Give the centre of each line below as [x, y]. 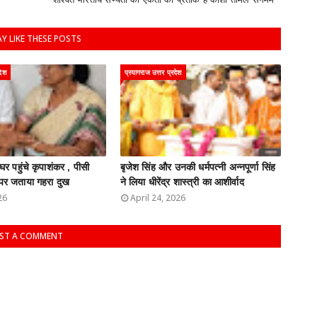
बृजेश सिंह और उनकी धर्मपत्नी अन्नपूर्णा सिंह [198, 167]
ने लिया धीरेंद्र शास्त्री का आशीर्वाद [182, 182]
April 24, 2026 [157, 198]
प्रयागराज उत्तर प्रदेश [153, 73]
